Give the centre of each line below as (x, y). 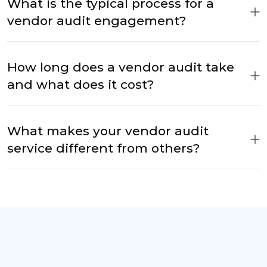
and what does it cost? (80, 85)
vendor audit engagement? (97, 21)
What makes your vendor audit (108, 131)
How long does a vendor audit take (121, 67)
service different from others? (103, 148)
